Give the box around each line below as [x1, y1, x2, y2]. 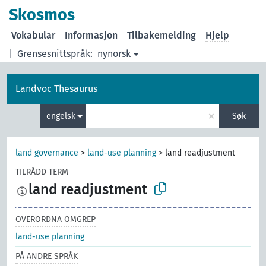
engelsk [46, 110, 75, 121]
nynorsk [97, 48, 131, 59]
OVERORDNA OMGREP [15, 214, 96, 225]
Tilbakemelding [127, 30, 197, 41]
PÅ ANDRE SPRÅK [15, 251, 78, 262]
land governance [15, 148, 79, 158]
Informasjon [65, 30, 118, 41]
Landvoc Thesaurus [15, 83, 98, 94]
